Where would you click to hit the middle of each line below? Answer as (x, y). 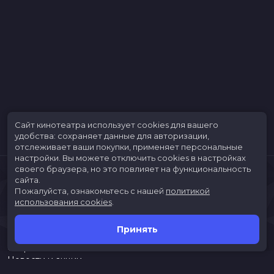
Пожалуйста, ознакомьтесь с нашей (89, 191)
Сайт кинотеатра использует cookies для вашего (117, 125)
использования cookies (63, 202)
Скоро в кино (37, 248)
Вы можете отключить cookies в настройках (154, 158)
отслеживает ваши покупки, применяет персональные (129, 147)
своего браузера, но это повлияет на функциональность (133, 169)
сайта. (28, 180)
